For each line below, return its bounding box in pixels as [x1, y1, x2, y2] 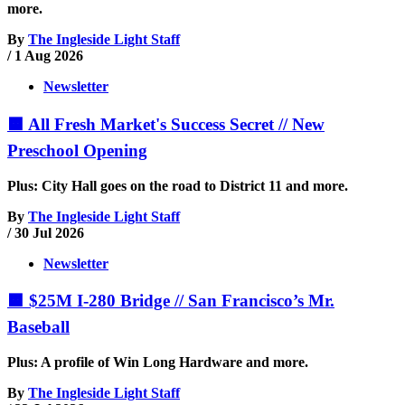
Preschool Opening [7, 141, 147, 160]
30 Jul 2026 [14, 224, 84, 240]
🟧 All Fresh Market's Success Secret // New [7, 115, 325, 134]
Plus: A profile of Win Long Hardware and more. [7, 354, 308, 371]
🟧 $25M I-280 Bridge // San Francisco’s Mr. [7, 291, 334, 311]
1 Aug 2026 [14, 48, 83, 64]
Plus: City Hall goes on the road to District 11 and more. [7, 177, 348, 193]
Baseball [7, 317, 70, 337]
